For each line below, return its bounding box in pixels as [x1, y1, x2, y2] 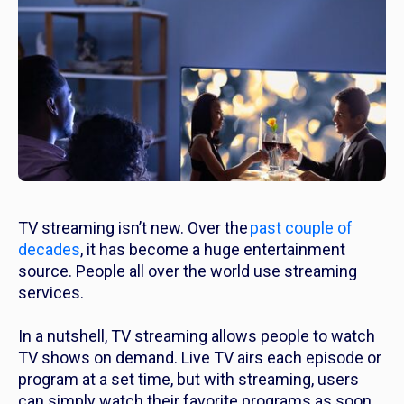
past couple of [250, 218, 353, 238]
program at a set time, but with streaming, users [18, 370, 359, 390]
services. [18, 283, 91, 303]
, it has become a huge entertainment [80, 240, 345, 260]
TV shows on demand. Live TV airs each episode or [18, 348, 381, 368]
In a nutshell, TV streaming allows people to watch [18, 326, 375, 346]
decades [18, 240, 80, 260]
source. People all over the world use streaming [18, 262, 357, 281]
